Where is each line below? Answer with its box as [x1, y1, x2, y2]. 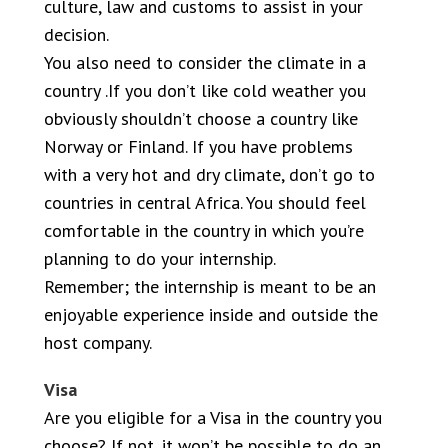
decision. [44, 23, 109, 46]
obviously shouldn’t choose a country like [44, 107, 358, 130]
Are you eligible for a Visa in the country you [44, 406, 382, 429]
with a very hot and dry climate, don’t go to [44, 163, 375, 186]
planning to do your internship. [44, 247, 276, 270]
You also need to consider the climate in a [44, 51, 366, 74]
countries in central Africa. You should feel [44, 191, 366, 214]
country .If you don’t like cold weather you [44, 79, 366, 102]
